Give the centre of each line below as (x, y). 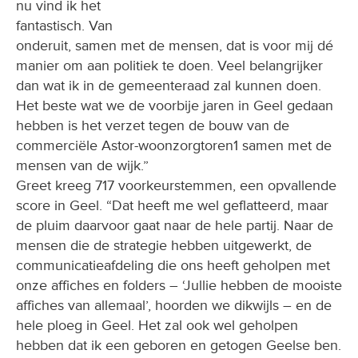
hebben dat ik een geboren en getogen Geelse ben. (179, 346)
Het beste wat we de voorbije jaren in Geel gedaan (175, 106)
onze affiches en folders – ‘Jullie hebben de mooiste (179, 286)
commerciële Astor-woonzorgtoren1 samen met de (174, 146)
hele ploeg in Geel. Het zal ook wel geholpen (157, 326)
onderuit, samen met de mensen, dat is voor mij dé (175, 46)
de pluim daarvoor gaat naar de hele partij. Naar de (175, 226)
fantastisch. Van (64, 26)
